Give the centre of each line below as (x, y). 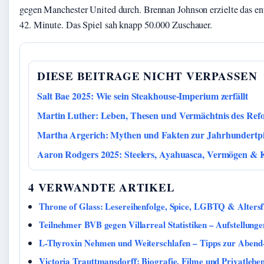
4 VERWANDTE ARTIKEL (102, 187)
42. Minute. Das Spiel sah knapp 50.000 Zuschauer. (116, 25)
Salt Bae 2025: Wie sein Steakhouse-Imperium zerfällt (143, 96)
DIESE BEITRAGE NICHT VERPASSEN (147, 76)
